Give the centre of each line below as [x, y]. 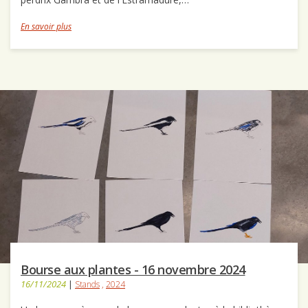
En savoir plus [46, 27]
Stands [87, 285]
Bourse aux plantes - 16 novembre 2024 [133, 270]
